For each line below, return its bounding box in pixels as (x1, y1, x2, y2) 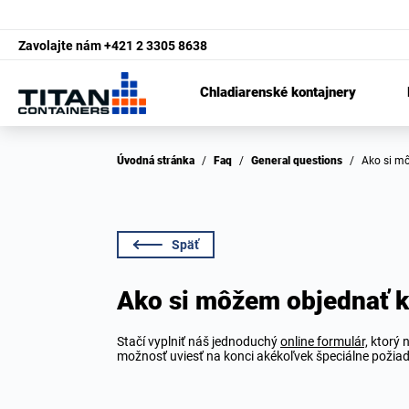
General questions (258, 154, 342, 167)
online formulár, (280, 334, 368, 349)
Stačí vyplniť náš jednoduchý (117, 334, 280, 349)
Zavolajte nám (18, 37, 101, 53)
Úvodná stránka (124, 154, 194, 167)
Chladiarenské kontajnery (200, 85, 356, 100)
